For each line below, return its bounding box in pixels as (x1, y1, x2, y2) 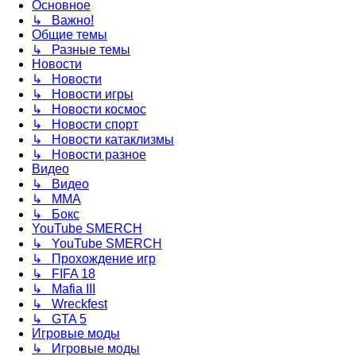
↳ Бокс (32, 207, 79, 221)
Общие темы (32, 28, 107, 41)
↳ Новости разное (32, 148, 146, 161)
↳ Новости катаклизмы (32, 133, 174, 146)
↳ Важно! (32, 14, 94, 27)
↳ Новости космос (32, 103, 146, 116)
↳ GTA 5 (32, 312, 87, 326)
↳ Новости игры (32, 87, 133, 101)
